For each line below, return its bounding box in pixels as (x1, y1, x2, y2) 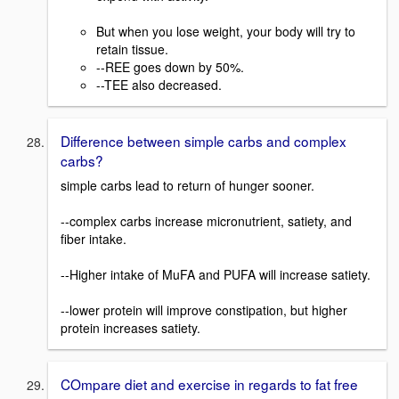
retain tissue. (96, 39, 168, 58)
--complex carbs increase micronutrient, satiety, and (61, 212, 352, 231)
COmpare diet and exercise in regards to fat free (61, 374, 358, 395)
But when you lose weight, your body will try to (96, 21, 355, 40)
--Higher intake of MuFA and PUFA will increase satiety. (61, 265, 370, 284)
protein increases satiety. (61, 319, 200, 338)
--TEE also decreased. (96, 75, 222, 94)
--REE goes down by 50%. (96, 57, 244, 76)
